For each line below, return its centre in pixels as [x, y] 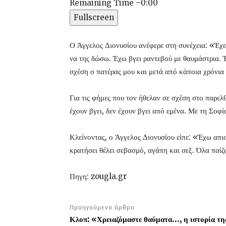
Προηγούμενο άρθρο [102, 207]
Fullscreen [94, 17]
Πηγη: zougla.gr [98, 176]
